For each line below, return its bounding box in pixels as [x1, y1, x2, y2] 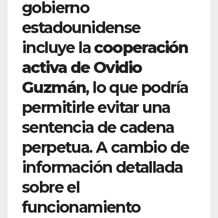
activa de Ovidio [22, 58, 142, 77]
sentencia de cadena [22, 118, 174, 137]
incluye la [22, 38, 94, 57]
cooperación [94, 38, 188, 57]
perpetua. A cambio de [22, 138, 189, 157]
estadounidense [22, 18, 141, 37]
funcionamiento [22, 198, 141, 217]
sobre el [22, 178, 80, 197]
